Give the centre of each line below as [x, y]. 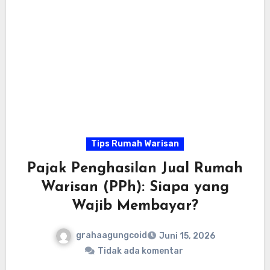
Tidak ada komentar [140, 251]
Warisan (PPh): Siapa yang [135, 188]
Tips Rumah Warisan [135, 144]
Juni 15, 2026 [187, 236]
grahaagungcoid [111, 236]
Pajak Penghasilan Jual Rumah [135, 169]
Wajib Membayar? [135, 206]
